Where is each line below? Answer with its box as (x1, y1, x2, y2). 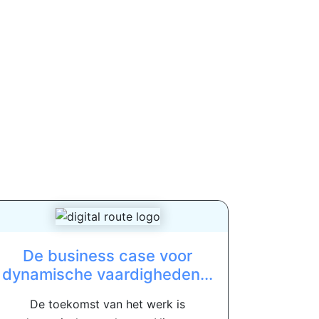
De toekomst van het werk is (30, 296, 185, 311)
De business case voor (23, 246, 192, 265)
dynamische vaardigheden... (2, 264, 213, 283)
